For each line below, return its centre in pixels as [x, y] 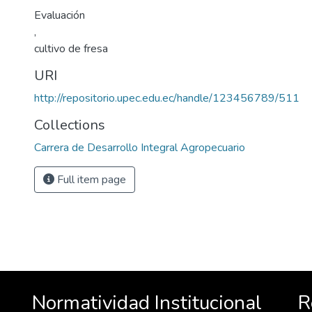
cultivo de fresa [71, 49]
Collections [70, 125]
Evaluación [60, 15]
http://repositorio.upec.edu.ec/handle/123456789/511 [167, 98]
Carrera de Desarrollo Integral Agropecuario [140, 148]
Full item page [90, 180]
